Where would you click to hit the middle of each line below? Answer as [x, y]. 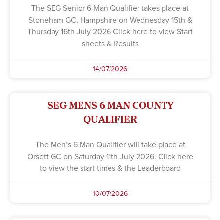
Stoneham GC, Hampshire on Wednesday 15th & [110, 19]
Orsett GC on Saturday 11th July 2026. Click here [110, 156]
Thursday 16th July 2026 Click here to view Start [110, 31]
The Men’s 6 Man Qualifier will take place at [110, 144]
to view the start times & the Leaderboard [110, 168]
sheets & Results [110, 43]
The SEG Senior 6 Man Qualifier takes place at [110, 8]
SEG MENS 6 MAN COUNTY [110, 105]
